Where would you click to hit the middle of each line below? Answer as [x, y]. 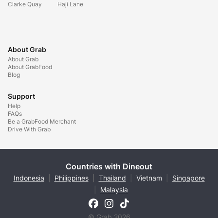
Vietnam [149, 178]
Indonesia [29, 178]
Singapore [188, 178]
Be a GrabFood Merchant [42, 121]
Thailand [112, 178]
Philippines [71, 178]
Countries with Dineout [109, 166]
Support [21, 96]
